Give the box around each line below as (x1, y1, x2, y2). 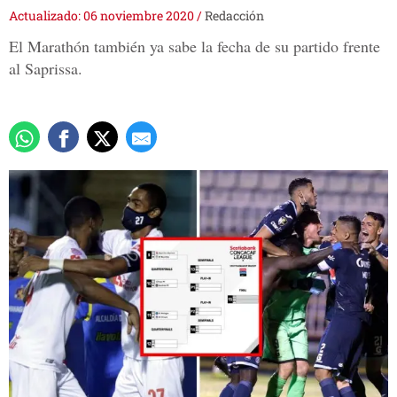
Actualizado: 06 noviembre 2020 (9, 7, 197, 25)
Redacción (205, 7, 264, 25)
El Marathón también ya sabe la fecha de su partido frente (9, 35, 380, 58)
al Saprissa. (9, 58, 82, 80)
